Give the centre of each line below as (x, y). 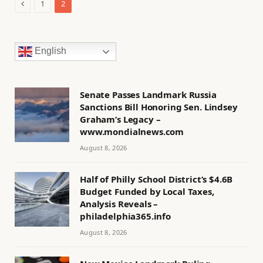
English (49, 51)
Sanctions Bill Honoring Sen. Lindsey (159, 107)
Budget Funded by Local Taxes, (147, 192)
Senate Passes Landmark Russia (148, 95)
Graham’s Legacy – (120, 119)
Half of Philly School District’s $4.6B (156, 179)
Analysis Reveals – (119, 204)
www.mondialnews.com (132, 132)
